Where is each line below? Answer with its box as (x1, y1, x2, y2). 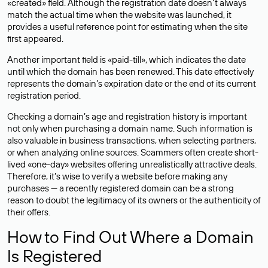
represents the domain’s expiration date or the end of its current (7, 78, 256, 89)
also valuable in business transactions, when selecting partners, (7, 135, 256, 146)
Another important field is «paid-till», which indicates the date (7, 54, 246, 65)
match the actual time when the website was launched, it (7, 9, 232, 20)
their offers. (7, 206, 50, 218)
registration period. (7, 90, 81, 101)
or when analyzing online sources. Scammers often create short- (7, 147, 258, 158)
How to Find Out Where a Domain (7, 226, 254, 247)
